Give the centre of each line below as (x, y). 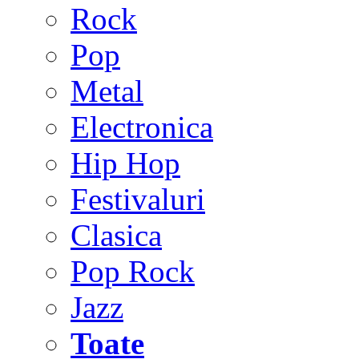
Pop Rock (133, 271)
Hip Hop (125, 163)
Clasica (116, 235)
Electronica (142, 127)
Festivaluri (138, 199)
